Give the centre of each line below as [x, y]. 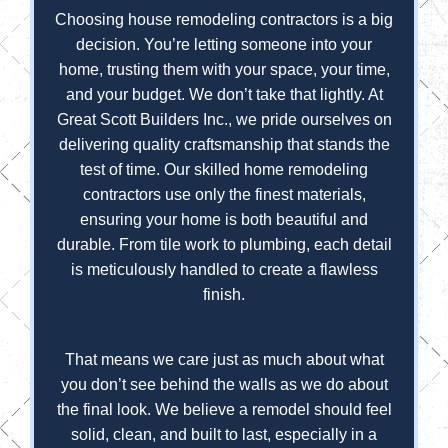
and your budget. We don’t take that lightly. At [224, 95]
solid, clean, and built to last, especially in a [224, 435]
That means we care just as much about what [224, 360]
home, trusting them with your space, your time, [224, 70]
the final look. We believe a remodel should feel [224, 410]
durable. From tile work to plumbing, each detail [224, 245]
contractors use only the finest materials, [224, 195]
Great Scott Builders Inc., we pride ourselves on [224, 120]
